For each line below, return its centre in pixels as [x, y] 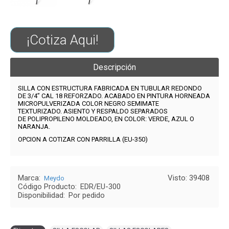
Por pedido [87, 195]
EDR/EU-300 [100, 187]
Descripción [114, 67]
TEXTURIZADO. [40, 111]
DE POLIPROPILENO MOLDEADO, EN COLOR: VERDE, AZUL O [106, 119]
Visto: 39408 [189, 178]
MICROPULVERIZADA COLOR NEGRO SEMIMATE [88, 104]
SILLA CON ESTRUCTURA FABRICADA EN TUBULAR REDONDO [110, 88]
